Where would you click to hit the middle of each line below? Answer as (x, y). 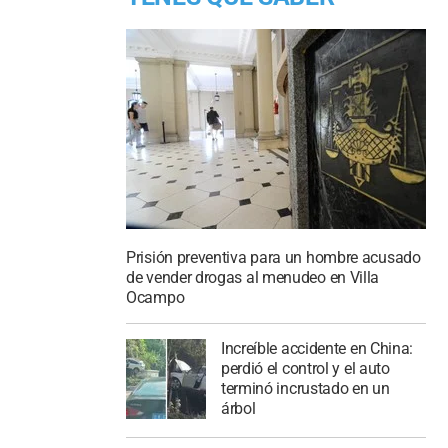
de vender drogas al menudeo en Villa (253, 277)
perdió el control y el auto (305, 368)
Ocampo (155, 297)
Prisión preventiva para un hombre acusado (273, 257)
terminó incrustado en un (305, 388)
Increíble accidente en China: (317, 348)
